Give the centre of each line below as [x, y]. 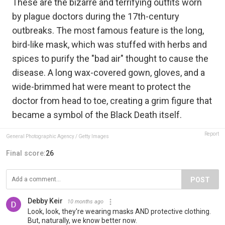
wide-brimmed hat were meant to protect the [101, 87]
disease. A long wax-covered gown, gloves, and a [108, 73]
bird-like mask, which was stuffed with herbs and [109, 45]
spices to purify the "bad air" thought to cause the [110, 59]
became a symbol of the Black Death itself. [97, 115]
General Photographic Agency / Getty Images [58, 137]
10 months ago [85, 202]
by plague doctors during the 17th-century [96, 17]
